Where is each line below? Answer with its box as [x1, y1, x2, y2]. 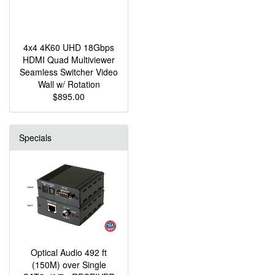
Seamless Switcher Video [20, 65, 118, 78]
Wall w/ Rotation [37, 77, 100, 90]
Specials [19, 131, 52, 144]
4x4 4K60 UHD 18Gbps [23, 41, 114, 53]
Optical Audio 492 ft [31, 246, 107, 258]
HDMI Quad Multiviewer [23, 53, 115, 66]
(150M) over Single [31, 258, 106, 271]
